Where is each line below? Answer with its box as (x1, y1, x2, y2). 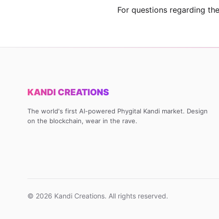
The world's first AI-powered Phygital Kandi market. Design (27, 107, 208, 115)
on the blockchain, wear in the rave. (27, 117, 137, 125)
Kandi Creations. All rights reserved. (52, 192, 168, 200)
